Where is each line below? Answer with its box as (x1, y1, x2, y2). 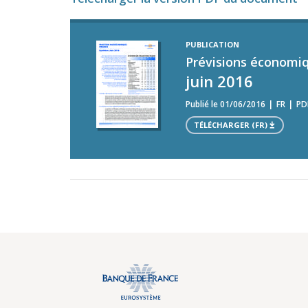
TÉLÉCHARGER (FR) (194, 120, 267, 130)
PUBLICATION (186, 39, 239, 49)
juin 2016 (186, 71, 253, 91)
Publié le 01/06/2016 (186, 98, 265, 110)
